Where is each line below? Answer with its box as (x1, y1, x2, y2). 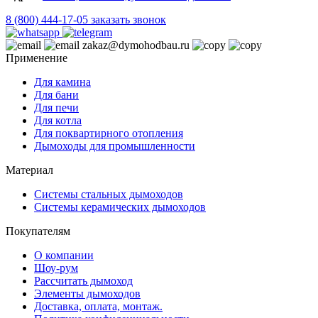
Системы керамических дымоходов (34, 200, 206, 213)
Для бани (34, 88, 79, 101)
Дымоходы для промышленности (34, 139, 195, 152)
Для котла (34, 114, 82, 126)
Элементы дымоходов (34, 287, 141, 300)
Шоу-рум (34, 261, 78, 274)
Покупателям (6, 224, 70, 237)
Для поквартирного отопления (34, 126, 183, 139)
